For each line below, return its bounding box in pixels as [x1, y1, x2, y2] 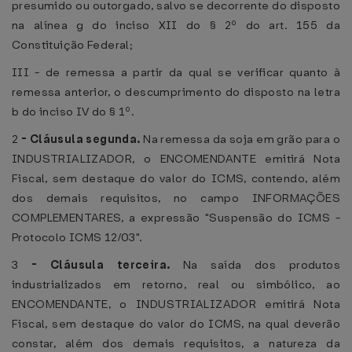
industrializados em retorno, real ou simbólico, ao [12, 277, 340, 292]
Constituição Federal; [12, 37, 134, 53]
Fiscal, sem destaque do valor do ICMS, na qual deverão [12, 316, 340, 332]
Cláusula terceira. [50, 257, 184, 273]
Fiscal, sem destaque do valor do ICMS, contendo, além [12, 170, 340, 186]
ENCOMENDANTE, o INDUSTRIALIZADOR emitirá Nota [12, 296, 340, 312]
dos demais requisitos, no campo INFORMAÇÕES [12, 190, 340, 206]
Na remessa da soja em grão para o [143, 131, 341, 147]
